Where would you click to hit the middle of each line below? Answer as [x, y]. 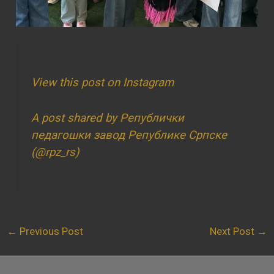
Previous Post [50, 231]
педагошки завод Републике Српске [129, 135]
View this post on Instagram [103, 83]
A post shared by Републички [108, 118]
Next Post [233, 231]
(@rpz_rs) [56, 153]
